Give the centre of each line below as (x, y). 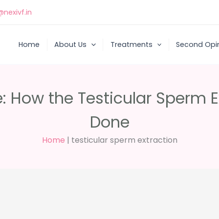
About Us (71, 44)
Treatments (131, 44)
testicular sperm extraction (124, 140)
